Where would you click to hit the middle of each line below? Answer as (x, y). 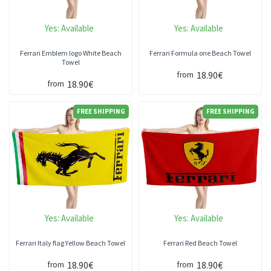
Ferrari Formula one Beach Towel (200, 53)
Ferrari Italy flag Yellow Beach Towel (71, 243)
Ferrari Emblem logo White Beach (70, 53)
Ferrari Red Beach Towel (200, 243)
